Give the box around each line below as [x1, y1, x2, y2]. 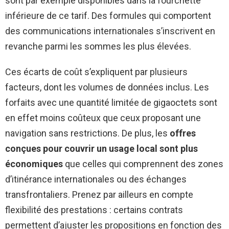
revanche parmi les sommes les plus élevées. [5, 41, 191, 52]
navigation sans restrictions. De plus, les [5, 128, 170, 139]
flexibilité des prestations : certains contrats [5, 204, 183, 216]
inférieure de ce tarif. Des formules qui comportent [5, 10, 211, 21]
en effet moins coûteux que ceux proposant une [5, 112, 201, 124]
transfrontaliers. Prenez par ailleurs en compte [5, 189, 193, 200]
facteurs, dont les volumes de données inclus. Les [5, 82, 209, 93]
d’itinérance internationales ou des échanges [5, 174, 187, 185]
